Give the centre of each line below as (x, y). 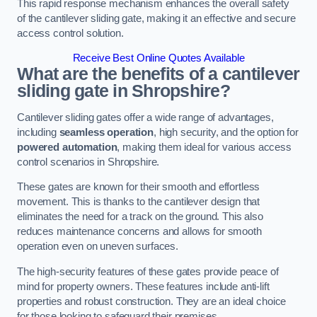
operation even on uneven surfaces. (98, 247)
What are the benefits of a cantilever (158, 74)
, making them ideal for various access (204, 147)
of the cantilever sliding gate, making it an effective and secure (156, 18)
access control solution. (70, 33)
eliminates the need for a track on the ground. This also (140, 217)
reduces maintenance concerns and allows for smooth (139, 232)
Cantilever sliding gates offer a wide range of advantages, (145, 117)
